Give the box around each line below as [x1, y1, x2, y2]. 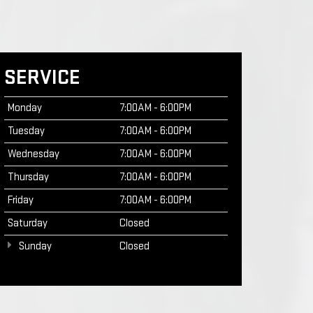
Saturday [8, 217, 48, 230]
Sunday [17, 240, 52, 253]
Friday [8, 194, 34, 207]
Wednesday [8, 147, 59, 161]
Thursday [8, 170, 49, 184]
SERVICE [4, 65, 80, 90]
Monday [8, 101, 42, 115]
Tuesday [8, 124, 45, 138]
